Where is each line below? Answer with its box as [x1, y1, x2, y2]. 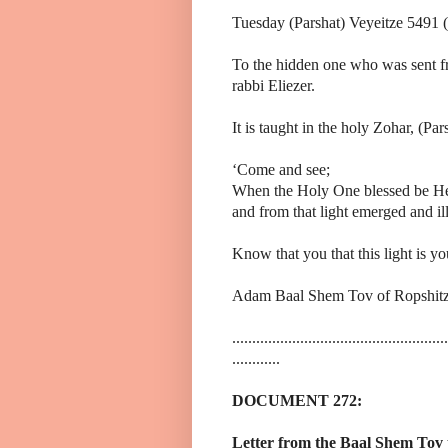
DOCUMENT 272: [232, 391, 362, 409]
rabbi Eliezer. [232, 76, 315, 94]
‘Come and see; [232, 160, 330, 178]
